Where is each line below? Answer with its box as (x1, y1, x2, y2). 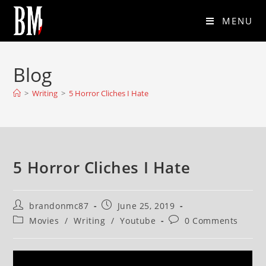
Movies (29, 215, 59, 226)
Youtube (120, 215, 156, 226)
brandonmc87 (29, 200, 89, 211)
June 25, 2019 (117, 200, 175, 211)
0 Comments (184, 215, 238, 226)
